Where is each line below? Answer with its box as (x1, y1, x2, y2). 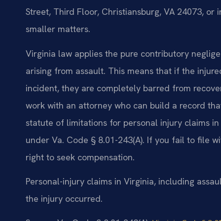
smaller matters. (26, 23, 90, 35)
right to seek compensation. (26, 151, 135, 163)
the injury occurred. (26, 193, 103, 205)
